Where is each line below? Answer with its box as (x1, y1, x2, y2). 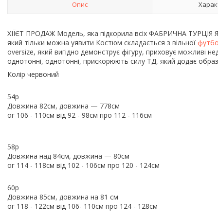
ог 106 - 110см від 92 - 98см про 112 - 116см (7, 110, 152, 120)
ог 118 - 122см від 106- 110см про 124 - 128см (7, 201, 158, 211)
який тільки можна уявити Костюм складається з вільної (7, 37, 198, 47)
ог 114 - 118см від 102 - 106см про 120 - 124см (7, 160, 160, 170)
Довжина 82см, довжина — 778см (7, 101, 120, 110)
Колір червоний (7, 69, 59, 79)
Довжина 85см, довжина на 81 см (7, 192, 118, 201)
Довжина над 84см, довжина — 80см (7, 151, 129, 161)
